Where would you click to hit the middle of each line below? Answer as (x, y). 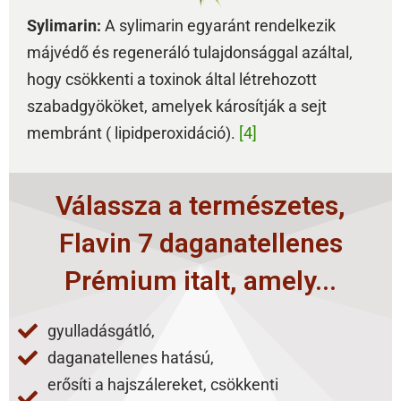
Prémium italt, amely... (200, 280)
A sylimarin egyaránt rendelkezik (218, 25)
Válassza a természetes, (200, 205)
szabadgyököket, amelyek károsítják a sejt (177, 106)
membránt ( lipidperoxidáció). (133, 132)
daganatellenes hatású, (130, 357)
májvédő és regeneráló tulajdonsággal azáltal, (190, 52)
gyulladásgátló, (101, 330)
